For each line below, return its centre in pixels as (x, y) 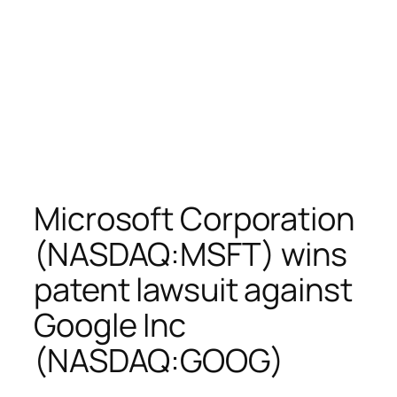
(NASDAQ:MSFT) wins (191, 253)
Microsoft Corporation (194, 218)
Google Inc (110, 324)
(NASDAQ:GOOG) (159, 360)
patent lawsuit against (193, 289)
